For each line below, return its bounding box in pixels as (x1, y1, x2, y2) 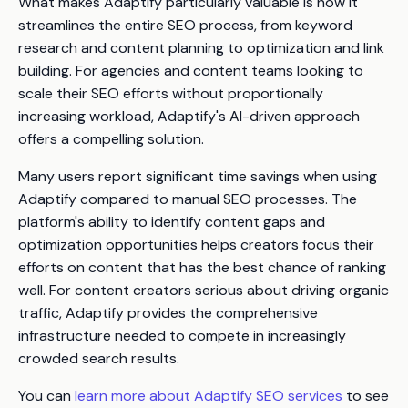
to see (342, 385, 389, 405)
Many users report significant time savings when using (18, 166, 377, 186)
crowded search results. (18, 348, 179, 368)
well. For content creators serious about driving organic (18, 280, 389, 300)
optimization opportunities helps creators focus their (18, 234, 374, 254)
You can (18, 385, 75, 405)
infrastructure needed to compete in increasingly (18, 325, 346, 345)
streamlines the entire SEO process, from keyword (18, 15, 352, 35)
